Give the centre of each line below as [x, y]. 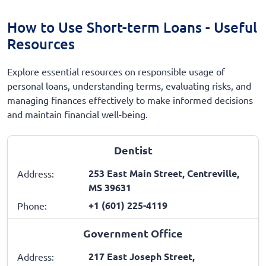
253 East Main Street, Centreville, [164, 173]
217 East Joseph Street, [142, 256]
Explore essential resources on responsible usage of [116, 71]
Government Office [133, 233]
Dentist [133, 150]
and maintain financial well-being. [77, 114]
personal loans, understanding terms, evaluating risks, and [129, 85]
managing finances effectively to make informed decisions [130, 99]
